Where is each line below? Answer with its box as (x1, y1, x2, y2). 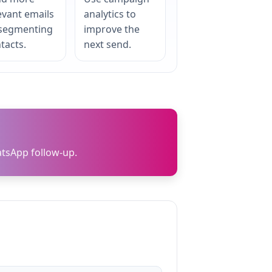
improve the (84, 22, 140, 36)
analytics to (84, 7, 136, 21)
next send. (84, 38, 131, 51)
